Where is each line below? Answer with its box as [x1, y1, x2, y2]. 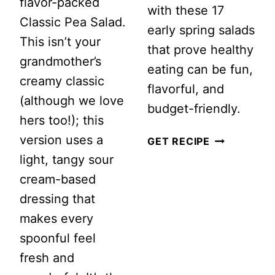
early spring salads [147, 23, 255, 38]
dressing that [20, 192, 95, 207]
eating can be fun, [147, 62, 253, 77]
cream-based [20, 172, 96, 187]
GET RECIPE [147, 135, 210, 148]
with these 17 [147, 3, 224, 18]
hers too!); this [20, 113, 104, 128]
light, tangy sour [20, 152, 114, 168]
